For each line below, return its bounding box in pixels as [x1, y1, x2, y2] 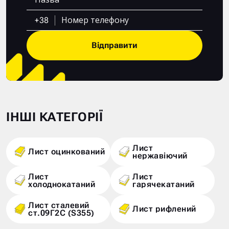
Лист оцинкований [28, 147, 105, 157]
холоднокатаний [28, 179, 95, 189]
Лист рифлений [132, 204, 196, 214]
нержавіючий [132, 150, 188, 161]
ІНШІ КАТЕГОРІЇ [6, 109, 103, 124]
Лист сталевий [28, 200, 89, 210]
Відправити [91, 40, 138, 50]
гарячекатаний [132, 179, 195, 189]
